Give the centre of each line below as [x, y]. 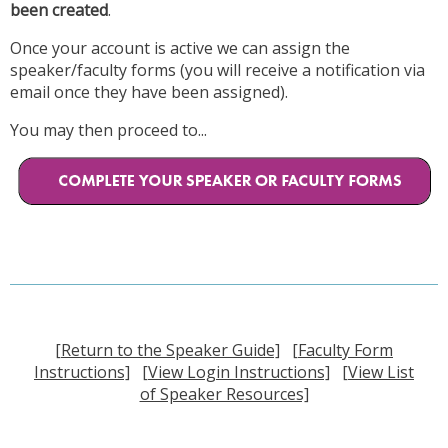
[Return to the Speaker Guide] [167, 350]
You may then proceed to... [108, 130]
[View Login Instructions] [236, 372]
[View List [378, 372]
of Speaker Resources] [224, 394]
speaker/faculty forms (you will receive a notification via [217, 70]
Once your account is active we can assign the [180, 48]
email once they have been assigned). [149, 92]
